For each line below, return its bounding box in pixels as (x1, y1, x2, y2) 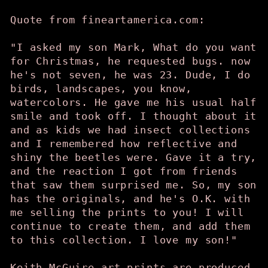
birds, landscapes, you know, (10, 83, 192, 95)
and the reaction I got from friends (10, 165, 237, 177)
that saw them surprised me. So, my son (10, 179, 257, 191)
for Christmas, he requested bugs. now (10, 55, 251, 67)
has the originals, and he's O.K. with (10, 193, 251, 205)
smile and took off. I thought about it (10, 110, 257, 122)
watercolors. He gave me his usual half (10, 96, 257, 108)
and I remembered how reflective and (10, 138, 237, 150)
